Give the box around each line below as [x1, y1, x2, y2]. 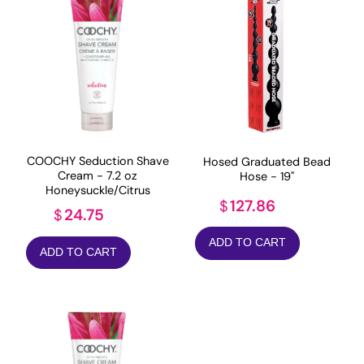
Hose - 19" [239, 168, 294, 184]
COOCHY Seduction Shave [26, 154, 169, 169]
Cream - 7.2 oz [58, 168, 137, 184]
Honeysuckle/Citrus [45, 183, 150, 198]
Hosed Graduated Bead [202, 154, 331, 169]
